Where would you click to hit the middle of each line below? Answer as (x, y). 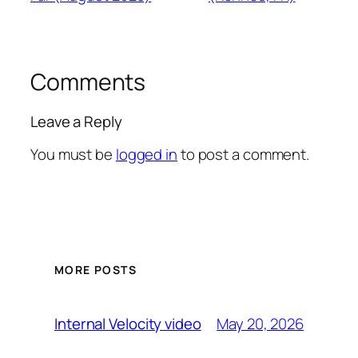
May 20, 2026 (260, 323)
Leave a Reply (76, 122)
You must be (73, 154)
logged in (146, 154)
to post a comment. (243, 154)
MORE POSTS (95, 270)
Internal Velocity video (128, 324)
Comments (88, 82)
